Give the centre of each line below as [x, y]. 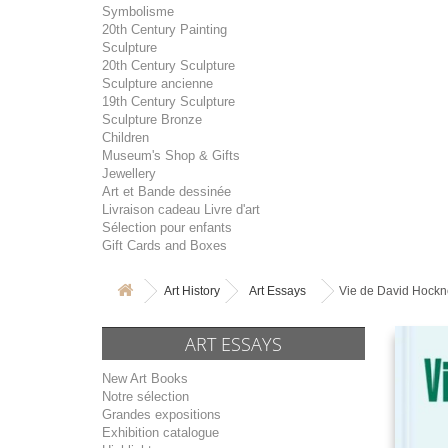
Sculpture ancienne [157, 83]
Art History [192, 291]
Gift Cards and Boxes [164, 245]
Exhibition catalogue [160, 432]
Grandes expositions [161, 414]
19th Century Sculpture [168, 101]
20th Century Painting [164, 29]
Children [125, 137]
